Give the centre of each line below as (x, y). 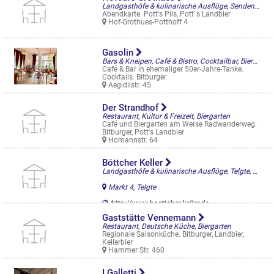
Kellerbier (117, 242)
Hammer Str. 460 (135, 250)
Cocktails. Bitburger (134, 77)
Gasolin (119, 53)
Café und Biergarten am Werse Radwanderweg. (179, 124)
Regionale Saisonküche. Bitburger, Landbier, (173, 234)
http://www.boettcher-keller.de (159, 203)
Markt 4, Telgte (131, 187)
